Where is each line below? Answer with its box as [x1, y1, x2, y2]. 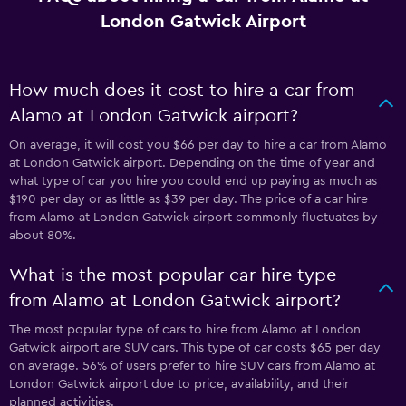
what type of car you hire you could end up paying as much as [9, 175, 377, 188]
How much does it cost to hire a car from [9, 82, 354, 100]
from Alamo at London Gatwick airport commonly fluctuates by [9, 211, 378, 224]
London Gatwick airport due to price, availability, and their [9, 378, 349, 391]
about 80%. [9, 229, 76, 242]
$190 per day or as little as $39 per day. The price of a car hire [9, 193, 368, 206]
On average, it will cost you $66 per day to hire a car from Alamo [9, 139, 387, 151]
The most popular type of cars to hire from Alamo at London [9, 324, 361, 336]
